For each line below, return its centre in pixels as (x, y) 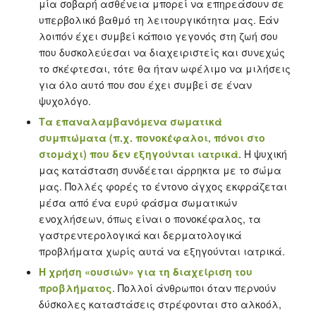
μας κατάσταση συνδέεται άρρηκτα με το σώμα (160, 170)
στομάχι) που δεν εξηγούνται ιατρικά (138, 153)
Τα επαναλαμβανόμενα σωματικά (130, 121)
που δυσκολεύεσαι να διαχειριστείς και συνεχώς (162, 52)
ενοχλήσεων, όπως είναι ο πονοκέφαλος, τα (150, 218)
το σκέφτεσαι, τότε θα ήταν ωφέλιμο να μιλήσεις (164, 68)
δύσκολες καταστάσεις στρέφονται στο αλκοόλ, (160, 304)
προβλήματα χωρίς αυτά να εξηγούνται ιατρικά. (162, 251)
